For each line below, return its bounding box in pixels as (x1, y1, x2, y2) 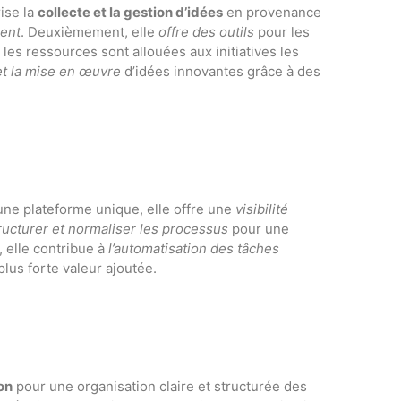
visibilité (235, 200, 288, 218)
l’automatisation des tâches (108, 240, 279, 257)
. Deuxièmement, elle (21, 23, 158, 40)
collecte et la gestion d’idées (38, 4, 223, 21)
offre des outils (158, 23, 254, 40)
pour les (254, 23, 310, 40)
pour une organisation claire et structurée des (13, 378, 307, 395)
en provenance (223, 4, 321, 21)
